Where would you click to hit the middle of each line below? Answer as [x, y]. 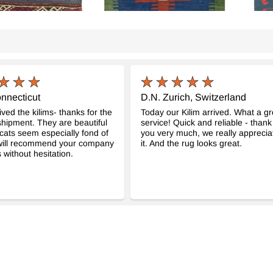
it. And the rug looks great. [191, 144]
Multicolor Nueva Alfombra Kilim [160, 222]
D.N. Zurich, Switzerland [193, 97]
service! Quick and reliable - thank [206, 123]
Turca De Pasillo [129, 236]
